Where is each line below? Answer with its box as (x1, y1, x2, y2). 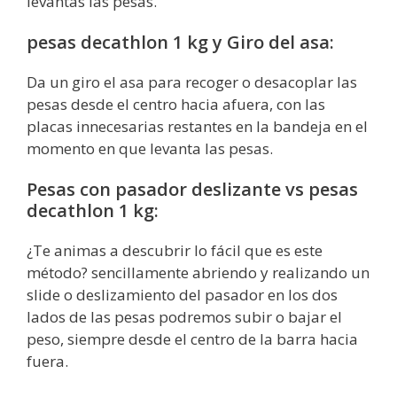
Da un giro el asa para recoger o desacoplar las (27, 71, 357, 92)
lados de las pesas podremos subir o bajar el (27, 306, 342, 327)
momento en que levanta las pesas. (27, 137, 273, 159)
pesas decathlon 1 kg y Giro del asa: (27, 29, 334, 54)
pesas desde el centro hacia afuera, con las (27, 93, 325, 114)
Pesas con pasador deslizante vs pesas (27, 176, 358, 201)
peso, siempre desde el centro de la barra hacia (27, 328, 358, 349)
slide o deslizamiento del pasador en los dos (27, 284, 338, 305)
